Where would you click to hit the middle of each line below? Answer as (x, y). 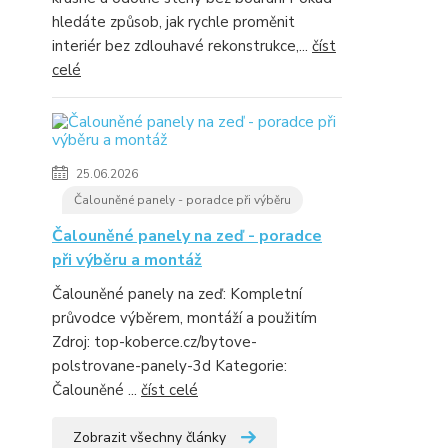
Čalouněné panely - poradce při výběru (182, 200)
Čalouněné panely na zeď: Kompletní (177, 294)
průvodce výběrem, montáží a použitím (184, 318)
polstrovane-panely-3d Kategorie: (169, 366)
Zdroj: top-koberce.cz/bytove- (154, 342)
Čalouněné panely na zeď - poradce (187, 236)
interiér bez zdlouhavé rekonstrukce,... (182, 46)
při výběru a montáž (127, 260)
